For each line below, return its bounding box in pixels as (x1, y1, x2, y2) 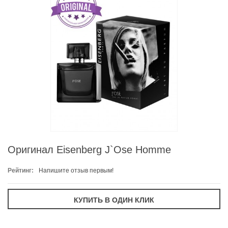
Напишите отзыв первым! (39, 167, 113, 175)
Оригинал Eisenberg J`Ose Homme (8, 144, 171, 156)
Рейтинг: (8, 167, 34, 175)
